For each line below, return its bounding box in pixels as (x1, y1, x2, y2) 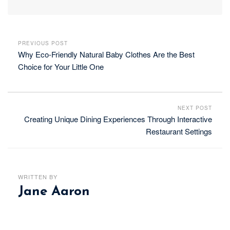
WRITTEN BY (18, 172, 57, 181)
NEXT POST (178, 104, 212, 112)
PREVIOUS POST (18, 39, 68, 47)
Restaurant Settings (146, 126, 212, 137)
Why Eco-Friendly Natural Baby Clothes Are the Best (18, 48, 195, 60)
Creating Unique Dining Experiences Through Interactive (24, 113, 212, 125)
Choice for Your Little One (18, 61, 104, 72)
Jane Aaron (18, 185, 90, 199)
